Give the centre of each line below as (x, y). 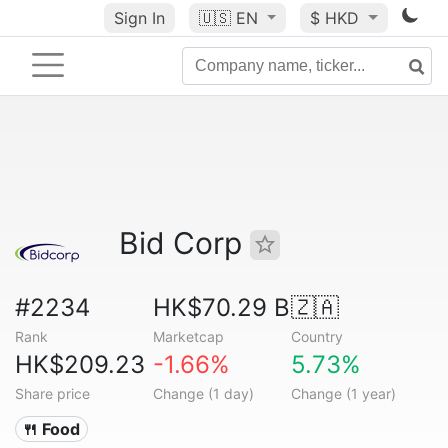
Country (316, 336)
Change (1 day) (203, 393)
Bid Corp (184, 243)
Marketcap (188, 336)
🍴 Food (51, 429)
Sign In (139, 18)
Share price (52, 393)
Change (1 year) (343, 393)
